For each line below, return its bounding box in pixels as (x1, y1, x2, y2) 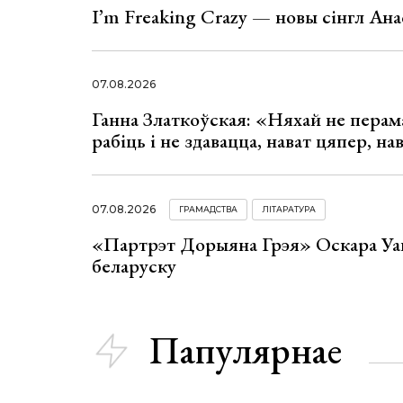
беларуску (92, 253, 176, 280)
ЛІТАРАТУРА (262, 204, 316, 215)
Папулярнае (149, 326, 342, 376)
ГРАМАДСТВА (179, 204, 237, 215)
